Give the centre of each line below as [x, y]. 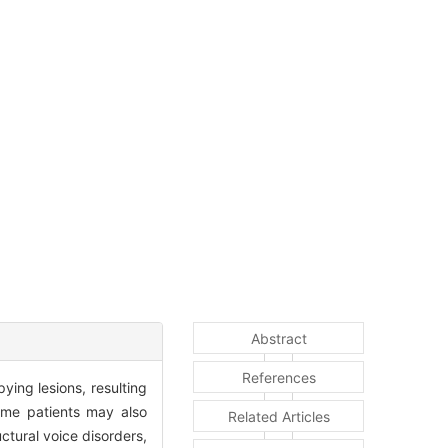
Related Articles [278, 417]
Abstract [278, 339]
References [278, 378]
